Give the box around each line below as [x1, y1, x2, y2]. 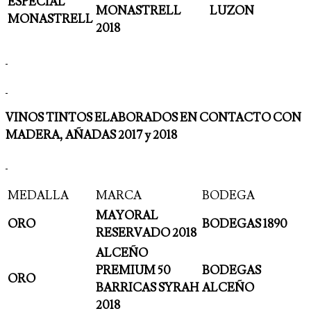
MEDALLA [8, 188, 69, 204]
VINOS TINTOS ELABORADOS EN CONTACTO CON [6, 110, 301, 126]
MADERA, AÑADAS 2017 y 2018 [6, 128, 177, 144]
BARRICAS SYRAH [96, 280, 199, 296]
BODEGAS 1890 [202, 217, 287, 233]
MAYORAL [96, 208, 158, 224]
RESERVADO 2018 [96, 226, 196, 242]
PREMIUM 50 [96, 263, 171, 279]
